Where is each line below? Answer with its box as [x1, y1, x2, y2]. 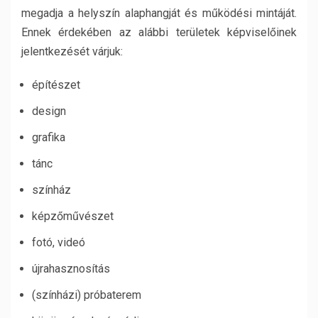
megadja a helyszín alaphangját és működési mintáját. [21, 6, 297, 20]
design [32, 104, 66, 118]
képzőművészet [32, 209, 114, 223]
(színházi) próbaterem [32, 288, 141, 302]
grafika [32, 131, 65, 144]
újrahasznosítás [32, 262, 110, 275]
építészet [32, 78, 80, 92]
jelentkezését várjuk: [21, 45, 123, 58]
